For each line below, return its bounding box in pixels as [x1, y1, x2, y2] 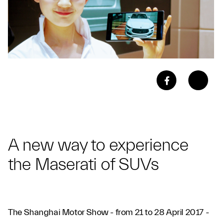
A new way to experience [8, 135, 188, 155]
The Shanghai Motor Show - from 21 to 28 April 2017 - [8, 207, 209, 218]
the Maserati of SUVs [8, 155, 159, 174]
